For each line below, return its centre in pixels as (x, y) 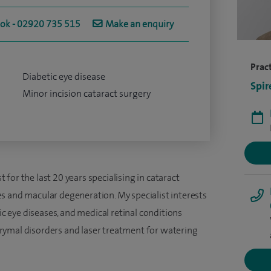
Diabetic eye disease (64, 77)
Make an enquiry (139, 24)
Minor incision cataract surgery (86, 93)
